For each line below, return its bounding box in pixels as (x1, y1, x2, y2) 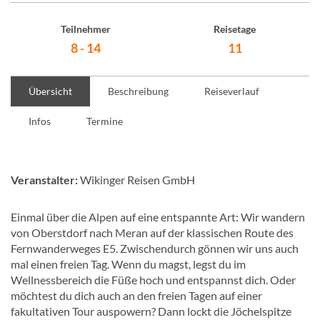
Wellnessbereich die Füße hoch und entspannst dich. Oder (11, 273, 296, 286)
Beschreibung (108, 85, 169, 97)
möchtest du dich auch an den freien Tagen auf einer (11, 289, 262, 302)
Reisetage (214, 23, 256, 35)
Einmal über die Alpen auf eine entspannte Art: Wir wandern (11, 210, 305, 224)
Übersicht (29, 85, 72, 97)
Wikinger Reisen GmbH (78, 173, 195, 186)
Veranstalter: (11, 173, 78, 186)
